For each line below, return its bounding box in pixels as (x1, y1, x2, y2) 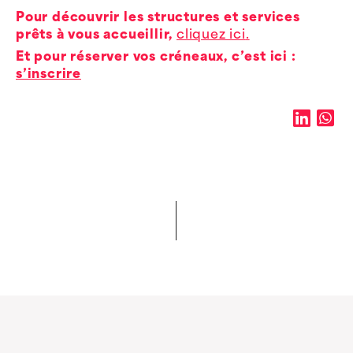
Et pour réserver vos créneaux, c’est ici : (16, 50, 296, 64)
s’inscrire (16, 68, 81, 81)
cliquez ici (176, 28, 246, 42)
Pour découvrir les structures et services (16, 11, 300, 24)
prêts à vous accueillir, (16, 28, 177, 42)
